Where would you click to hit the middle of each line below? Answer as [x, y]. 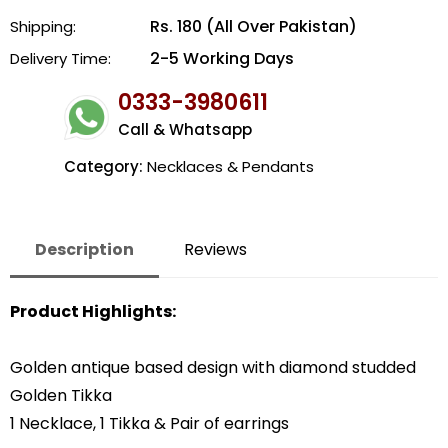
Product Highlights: [93, 312]
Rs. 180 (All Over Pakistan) [253, 27]
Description [84, 250]
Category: [105, 167]
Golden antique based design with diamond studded [213, 368]
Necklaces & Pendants [230, 167]
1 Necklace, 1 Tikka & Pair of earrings [149, 424]
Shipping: [43, 27]
